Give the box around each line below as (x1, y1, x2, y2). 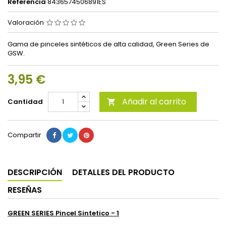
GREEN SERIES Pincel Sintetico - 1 (8, 208, 119, 218)
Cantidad (8, 97, 43, 106)
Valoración (8, 18, 45, 27)
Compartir (8, 130, 41, 140)
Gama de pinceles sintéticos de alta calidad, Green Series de (8, 39, 209, 49)
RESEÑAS (8, 184, 42, 196)
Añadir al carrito (122, 96, 186, 107)
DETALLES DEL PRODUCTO (72, 166, 175, 178)
